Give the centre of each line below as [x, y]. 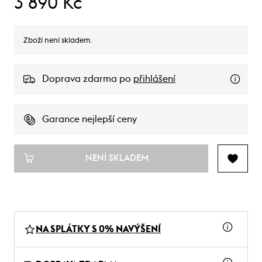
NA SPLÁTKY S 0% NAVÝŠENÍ [98, 229]
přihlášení [154, 79]
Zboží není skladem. [58, 40]
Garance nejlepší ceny [89, 119]
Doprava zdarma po [88, 79]
